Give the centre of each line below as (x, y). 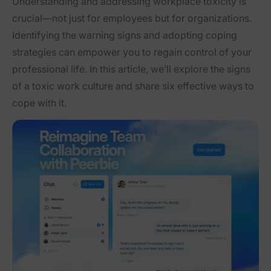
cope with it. (39, 103)
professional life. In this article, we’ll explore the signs (131, 69)
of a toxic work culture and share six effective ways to (133, 86)
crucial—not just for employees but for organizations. (132, 18)
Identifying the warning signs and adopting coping (125, 35)
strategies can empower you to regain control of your (132, 52)
